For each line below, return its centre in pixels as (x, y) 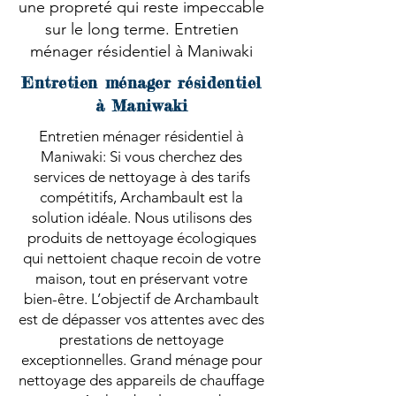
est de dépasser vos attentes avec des (141, 319)
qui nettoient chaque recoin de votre (141, 258)
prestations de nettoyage (141, 339)
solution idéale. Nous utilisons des (141, 217)
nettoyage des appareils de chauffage (141, 380)
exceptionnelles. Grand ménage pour (141, 360)
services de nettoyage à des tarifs (141, 177)
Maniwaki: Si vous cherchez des (141, 156)
